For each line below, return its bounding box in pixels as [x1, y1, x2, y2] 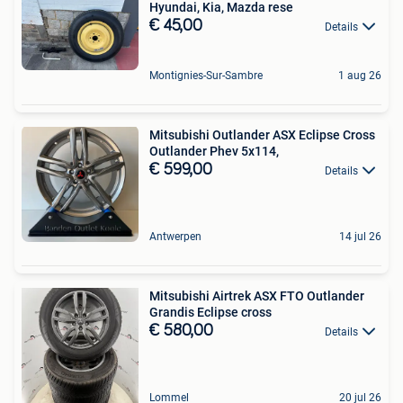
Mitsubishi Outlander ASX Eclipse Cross [149, 127, 375, 142]
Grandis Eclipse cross [149, 304, 272, 319]
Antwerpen [149, 229, 201, 243]
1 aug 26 [338, 68, 381, 82]
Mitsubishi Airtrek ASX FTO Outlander [149, 288, 364, 303]
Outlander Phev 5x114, [149, 143, 279, 158]
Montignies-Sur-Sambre [149, 68, 263, 82]
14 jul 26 [339, 229, 381, 243]
